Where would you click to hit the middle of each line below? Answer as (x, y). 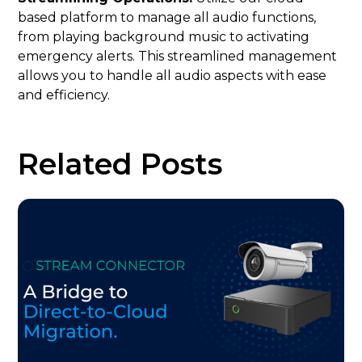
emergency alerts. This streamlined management (178, 56)
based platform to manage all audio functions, (167, 17)
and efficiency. (64, 95)
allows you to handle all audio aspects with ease (173, 75)
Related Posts (120, 164)
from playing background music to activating (164, 36)
